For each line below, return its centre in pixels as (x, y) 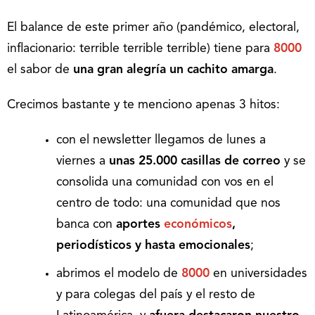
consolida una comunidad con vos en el (165, 182)
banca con (86, 225)
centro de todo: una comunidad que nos (168, 204)
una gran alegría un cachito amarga (173, 70)
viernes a (83, 161)
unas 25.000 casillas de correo (195, 161)
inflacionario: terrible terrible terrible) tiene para (140, 49)
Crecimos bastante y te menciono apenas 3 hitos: (143, 105)
